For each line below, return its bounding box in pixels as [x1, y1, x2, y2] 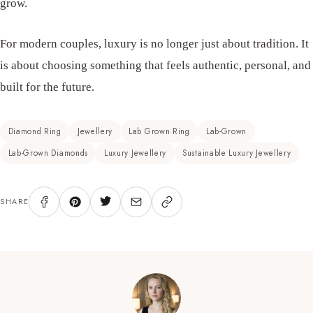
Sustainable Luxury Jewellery [182, 147, 291, 159]
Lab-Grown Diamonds [8, 147, 88, 159]
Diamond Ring [8, 126, 61, 138]
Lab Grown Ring [129, 126, 190, 138]
